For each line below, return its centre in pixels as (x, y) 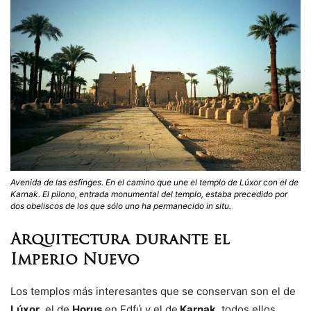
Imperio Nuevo (75, 260)
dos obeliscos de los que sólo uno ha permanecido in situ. (121, 205)
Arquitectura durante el (120, 240)
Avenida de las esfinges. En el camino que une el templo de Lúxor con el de (154, 182)
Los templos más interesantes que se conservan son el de (153, 291)
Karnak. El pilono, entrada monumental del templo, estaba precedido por (149, 194)
